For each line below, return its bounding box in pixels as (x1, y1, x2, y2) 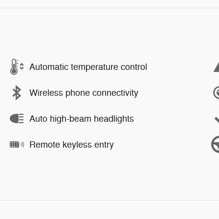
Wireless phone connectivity (29, 87, 138, 98)
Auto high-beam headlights (29, 113, 134, 124)
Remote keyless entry (29, 139, 114, 150)
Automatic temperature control (29, 61, 147, 72)
